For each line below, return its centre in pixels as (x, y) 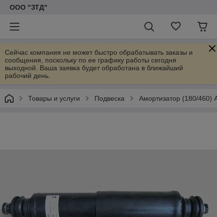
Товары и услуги (54, 98)
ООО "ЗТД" (29, 7)
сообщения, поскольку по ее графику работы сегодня (91, 60)
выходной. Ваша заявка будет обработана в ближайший (94, 68)
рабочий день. (28, 76)
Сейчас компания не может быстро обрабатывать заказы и (99, 52)
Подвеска (109, 98)
